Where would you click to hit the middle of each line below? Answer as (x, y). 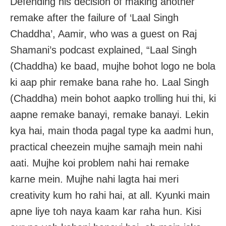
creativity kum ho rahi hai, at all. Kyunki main (110, 195)
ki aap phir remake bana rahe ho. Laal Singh (109, 82)
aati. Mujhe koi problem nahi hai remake (100, 163)
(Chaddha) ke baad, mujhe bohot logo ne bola (113, 66)
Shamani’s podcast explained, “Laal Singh (103, 50)
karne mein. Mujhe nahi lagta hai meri (94, 179)
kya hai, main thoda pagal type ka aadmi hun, (112, 131)
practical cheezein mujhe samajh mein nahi (106, 147)
